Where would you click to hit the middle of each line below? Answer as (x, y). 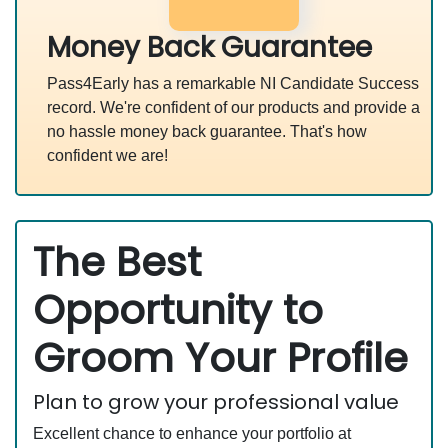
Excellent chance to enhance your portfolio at (192, 434)
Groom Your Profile (220, 358)
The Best (117, 262)
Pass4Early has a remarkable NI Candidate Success (233, 84)
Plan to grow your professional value (216, 402)
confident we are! (107, 156)
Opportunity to (178, 310)
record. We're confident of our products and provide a (233, 108)
